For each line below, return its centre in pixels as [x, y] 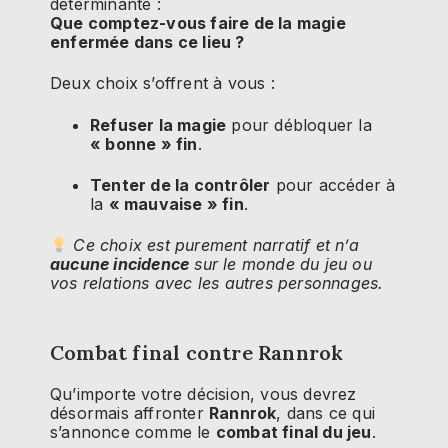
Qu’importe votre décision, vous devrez [203, 393]
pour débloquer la [299, 124]
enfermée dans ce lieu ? [147, 41]
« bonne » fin [144, 143]
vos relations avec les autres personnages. [217, 283]
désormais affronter [129, 412]
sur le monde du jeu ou [280, 264]
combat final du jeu [293, 431]
